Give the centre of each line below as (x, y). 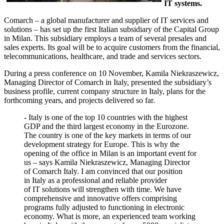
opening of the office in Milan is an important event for (110, 153)
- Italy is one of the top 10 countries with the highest (106, 117)
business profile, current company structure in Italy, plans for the (105, 91)
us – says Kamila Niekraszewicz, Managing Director (107, 162)
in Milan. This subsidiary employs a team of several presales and (105, 38)
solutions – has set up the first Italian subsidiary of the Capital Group (111, 29)
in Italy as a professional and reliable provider (95, 180)
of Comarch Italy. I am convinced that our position (103, 171)
